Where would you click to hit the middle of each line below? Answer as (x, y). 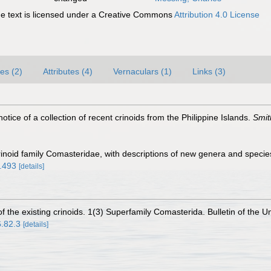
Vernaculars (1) (142, 71)
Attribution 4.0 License (217, 15)
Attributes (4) (68, 71)
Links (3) (209, 71)
